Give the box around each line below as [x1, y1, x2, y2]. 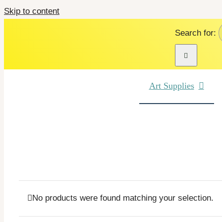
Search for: [174, 28, 216, 38]
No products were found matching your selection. [32, 193, 214, 203]
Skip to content [4, 6, 59, 16]
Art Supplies [149, 81, 194, 91]
